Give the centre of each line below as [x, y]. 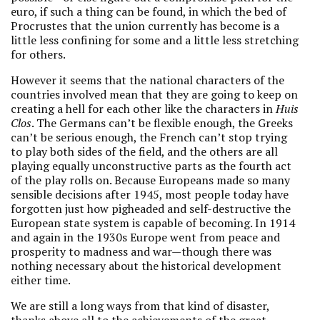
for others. [38, 54]
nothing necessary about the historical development [146, 266]
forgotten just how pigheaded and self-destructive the [151, 209]
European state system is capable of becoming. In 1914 [153, 223]
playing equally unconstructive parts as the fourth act [151, 166]
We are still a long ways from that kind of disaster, [140, 306]
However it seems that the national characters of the [147, 80]
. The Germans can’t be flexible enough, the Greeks [162, 123]
